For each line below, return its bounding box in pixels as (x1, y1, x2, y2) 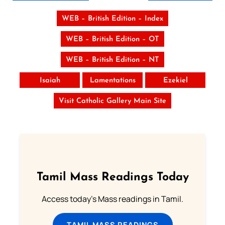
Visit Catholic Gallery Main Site (59, 97, 166, 105)
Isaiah (39, 77, 60, 85)
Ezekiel (163, 77, 188, 85)
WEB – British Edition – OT (66, 36, 159, 44)
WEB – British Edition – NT (66, 56, 159, 64)
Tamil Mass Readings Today (36, 172, 189, 184)
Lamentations (89, 77, 136, 85)
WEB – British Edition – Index (62, 15, 163, 23)
